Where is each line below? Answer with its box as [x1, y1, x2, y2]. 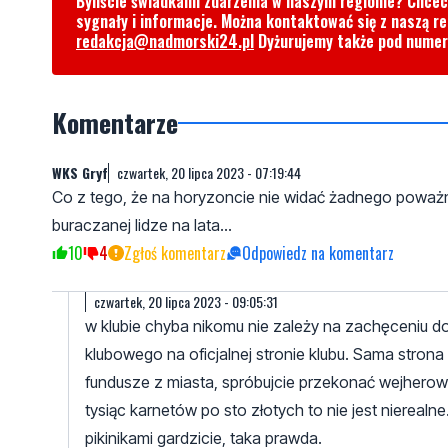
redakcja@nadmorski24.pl [76, 29, 254, 54]
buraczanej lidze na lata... [52, 215, 232, 236]
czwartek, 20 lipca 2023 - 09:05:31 [94, 291, 278, 313]
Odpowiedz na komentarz [242, 241, 394, 266]
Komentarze [52, 103, 178, 143]
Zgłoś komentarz [124, 241, 226, 266]
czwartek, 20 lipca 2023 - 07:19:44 [117, 162, 301, 184]
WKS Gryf [52, 162, 108, 184]
